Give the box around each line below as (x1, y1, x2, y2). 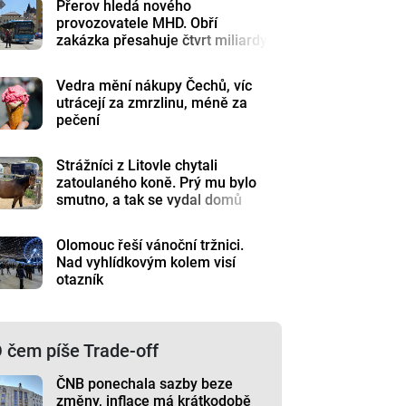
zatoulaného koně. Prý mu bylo (56, 173, 257, 191)
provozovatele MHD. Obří (56, 14, 218, 32)
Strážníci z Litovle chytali (56, 156, 218, 174)
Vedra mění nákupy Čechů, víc (56, 76, 253, 94)
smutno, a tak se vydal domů (56, 190, 243, 208)
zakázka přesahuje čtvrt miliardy (56, 31, 268, 49)
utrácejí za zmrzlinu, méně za (56, 93, 248, 111)
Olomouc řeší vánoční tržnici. (56, 236, 245, 254)
